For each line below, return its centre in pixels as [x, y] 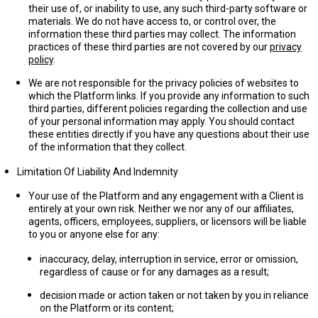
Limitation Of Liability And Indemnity [98, 172]
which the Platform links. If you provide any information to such [169, 96]
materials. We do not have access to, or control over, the [152, 21]
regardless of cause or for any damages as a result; [154, 272]
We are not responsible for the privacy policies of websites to [164, 83]
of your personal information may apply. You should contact [161, 121]
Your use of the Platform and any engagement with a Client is [166, 196]
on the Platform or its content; [107, 308]
